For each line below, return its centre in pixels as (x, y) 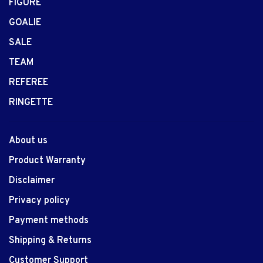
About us (28, 141)
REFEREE (28, 82)
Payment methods (49, 220)
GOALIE (25, 23)
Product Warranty (47, 161)
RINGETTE (31, 102)
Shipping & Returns (50, 240)
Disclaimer (32, 181)
